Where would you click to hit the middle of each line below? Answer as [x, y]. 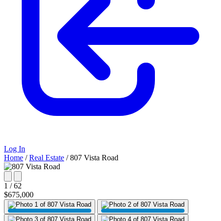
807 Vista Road [94, 158]
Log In [15, 149]
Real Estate [47, 158]
